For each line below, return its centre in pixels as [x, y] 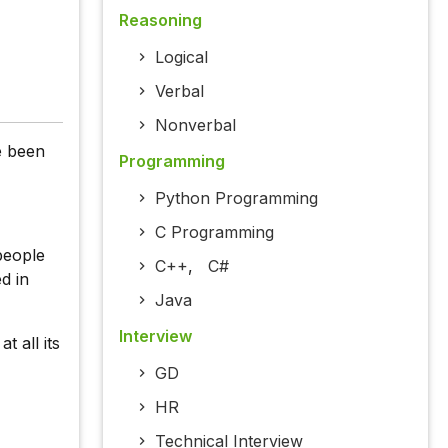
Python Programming [236, 198]
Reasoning [160, 20]
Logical [181, 57]
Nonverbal [195, 125]
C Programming [214, 232]
